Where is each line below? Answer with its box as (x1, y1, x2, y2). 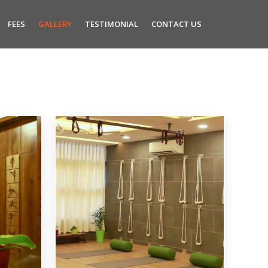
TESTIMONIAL (85, 19, 138, 29)
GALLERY (38, 19, 72, 29)
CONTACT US (151, 19, 202, 29)
